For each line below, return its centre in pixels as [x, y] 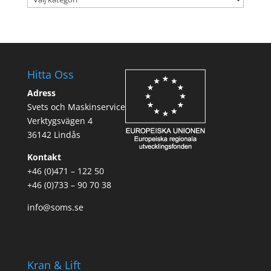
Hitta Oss [50, 74]
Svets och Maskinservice [76, 106]
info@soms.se [55, 207]
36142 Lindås [54, 134]
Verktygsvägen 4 [60, 120]
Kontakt [44, 157]
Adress [41, 93]
